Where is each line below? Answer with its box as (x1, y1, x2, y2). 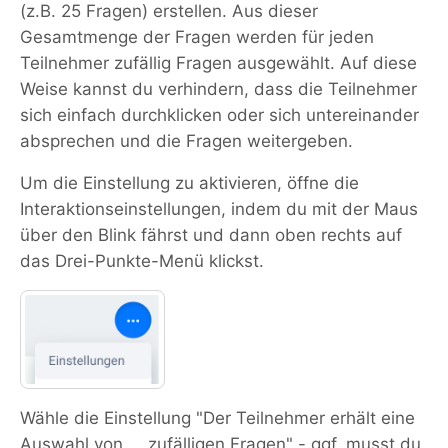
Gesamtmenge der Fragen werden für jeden (20, 27, 374, 47)
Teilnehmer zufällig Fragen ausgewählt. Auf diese (20, 53, 417, 73)
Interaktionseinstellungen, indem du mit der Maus (20, 199, 418, 219)
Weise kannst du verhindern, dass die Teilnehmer (20, 79, 417, 99)
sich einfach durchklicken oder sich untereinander (20, 105, 419, 125)
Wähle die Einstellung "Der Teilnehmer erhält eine (20, 408, 415, 429)
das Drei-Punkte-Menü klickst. (20, 251, 264, 271)
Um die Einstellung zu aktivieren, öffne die (20, 173, 359, 193)
